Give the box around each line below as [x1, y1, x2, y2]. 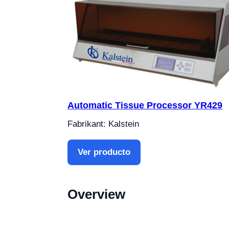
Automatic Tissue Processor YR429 [67, 100, 222, 111]
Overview [67, 187, 125, 202]
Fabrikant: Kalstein [67, 119, 139, 129]
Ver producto [78, 147, 130, 157]
